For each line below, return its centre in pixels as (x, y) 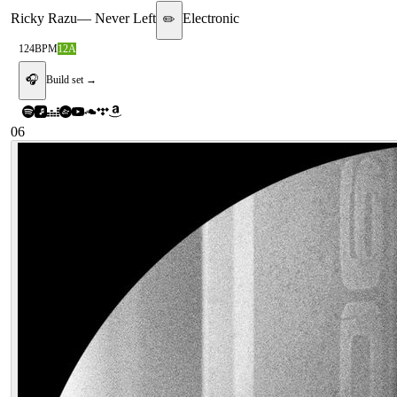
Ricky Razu (44, 19)
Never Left (125, 19)
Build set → (71, 80)
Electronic (211, 19)
